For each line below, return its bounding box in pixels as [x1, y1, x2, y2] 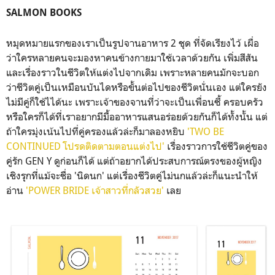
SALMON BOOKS [6, 6, 82, 18]
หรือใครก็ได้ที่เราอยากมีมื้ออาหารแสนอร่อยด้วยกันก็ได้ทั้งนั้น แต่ [6, 110, 268, 123]
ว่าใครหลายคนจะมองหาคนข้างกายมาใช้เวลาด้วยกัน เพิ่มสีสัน [6, 51, 258, 64]
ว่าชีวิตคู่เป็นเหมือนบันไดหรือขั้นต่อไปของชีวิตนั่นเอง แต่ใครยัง [6, 80, 267, 93]
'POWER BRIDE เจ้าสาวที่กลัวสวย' [23, 184, 164, 196]
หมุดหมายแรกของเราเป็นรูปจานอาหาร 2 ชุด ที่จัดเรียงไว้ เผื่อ [6, 36, 259, 49]
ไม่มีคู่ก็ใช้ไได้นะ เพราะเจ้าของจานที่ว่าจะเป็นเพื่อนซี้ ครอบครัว [6, 95, 263, 108]
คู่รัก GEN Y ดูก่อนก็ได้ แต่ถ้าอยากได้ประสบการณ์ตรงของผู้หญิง [6, 154, 262, 167]
